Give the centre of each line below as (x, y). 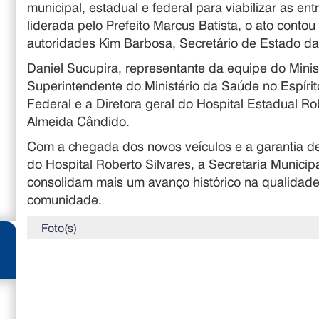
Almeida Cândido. (79, 121)
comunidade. (65, 199)
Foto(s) (59, 228)
